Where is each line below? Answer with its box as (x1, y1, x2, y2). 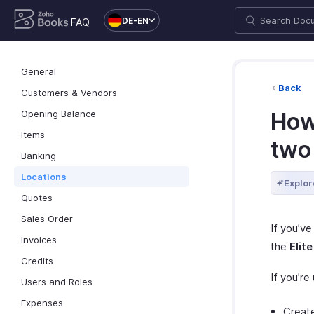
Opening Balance (21, 108, 96, 119)
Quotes (21, 192, 53, 203)
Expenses (21, 297, 63, 308)
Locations (21, 171, 67, 182)
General (21, 66, 56, 77)
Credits (21, 255, 53, 266)
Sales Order (21, 213, 73, 224)
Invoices (21, 234, 57, 245)
